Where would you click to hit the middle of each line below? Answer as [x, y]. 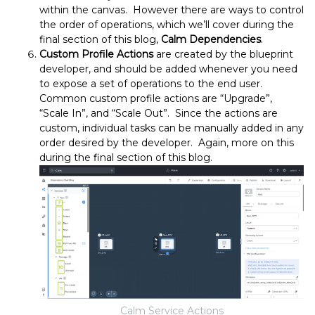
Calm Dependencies [211, 40]
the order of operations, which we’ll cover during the [167, 25]
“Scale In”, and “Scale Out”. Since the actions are [159, 114]
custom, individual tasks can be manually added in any [172, 128]
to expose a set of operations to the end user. [152, 84]
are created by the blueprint [223, 54]
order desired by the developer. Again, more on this [167, 143]
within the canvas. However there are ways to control [172, 10]
